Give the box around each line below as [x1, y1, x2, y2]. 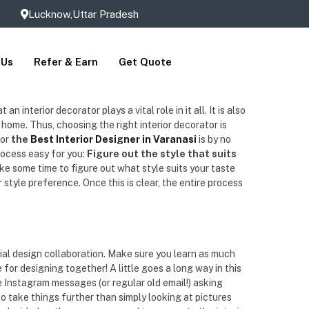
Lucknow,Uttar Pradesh [28, 8, 139, 20]
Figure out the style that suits [87, 148, 237, 159]
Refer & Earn [34, 56, 99, 68]
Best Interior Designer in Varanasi [30, 134, 197, 145]
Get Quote [119, 56, 172, 68]
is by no [197, 134, 231, 145]
